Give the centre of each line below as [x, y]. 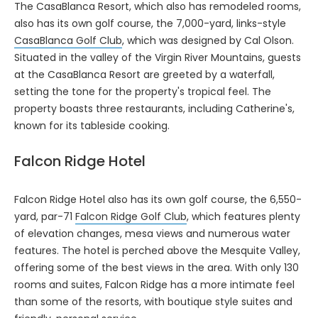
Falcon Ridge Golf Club [131, 216]
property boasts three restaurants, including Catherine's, [154, 108]
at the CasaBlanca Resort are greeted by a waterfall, [144, 74]
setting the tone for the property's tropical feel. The [143, 91]
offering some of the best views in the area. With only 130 [157, 267]
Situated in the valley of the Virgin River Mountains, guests [158, 57]
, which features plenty [243, 216]
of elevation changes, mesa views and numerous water [152, 233]
